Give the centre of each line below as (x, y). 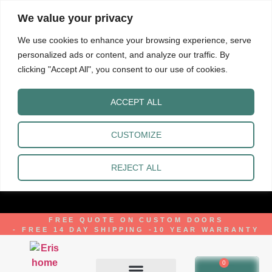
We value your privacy (75, 18)
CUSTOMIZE (136, 134)
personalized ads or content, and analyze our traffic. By (124, 54)
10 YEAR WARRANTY (206, 229)
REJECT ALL (136, 167)
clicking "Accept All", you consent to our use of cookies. (123, 69)
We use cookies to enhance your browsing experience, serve (134, 40)
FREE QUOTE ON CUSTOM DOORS (136, 220)
